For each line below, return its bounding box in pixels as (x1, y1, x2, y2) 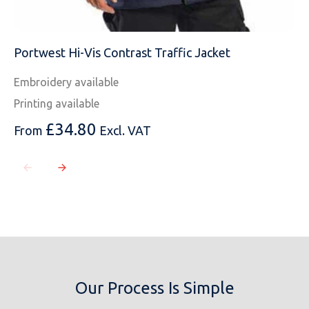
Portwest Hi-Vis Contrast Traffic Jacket (14, 46, 230, 60)
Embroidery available (14, 76, 119, 89)
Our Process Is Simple (74, 279, 235, 298)
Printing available (14, 97, 99, 110)
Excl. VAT (99, 123, 151, 138)
